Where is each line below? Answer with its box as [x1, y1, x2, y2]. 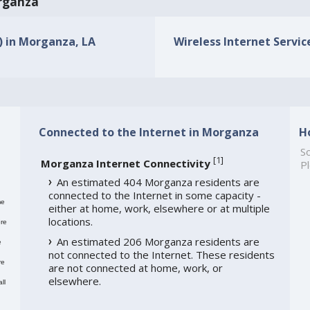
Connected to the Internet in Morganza [38, 124, 259, 140]
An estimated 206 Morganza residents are [56, 235, 259, 249]
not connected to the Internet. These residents [48, 248, 275, 262]
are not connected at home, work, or [48, 261, 223, 275]
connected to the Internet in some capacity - [48, 188, 261, 203]
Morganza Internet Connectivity [40, 156, 210, 171]
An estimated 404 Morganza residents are [56, 175, 259, 190]
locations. [48, 215, 93, 229]
